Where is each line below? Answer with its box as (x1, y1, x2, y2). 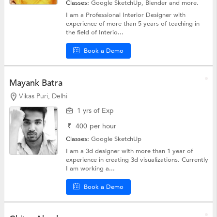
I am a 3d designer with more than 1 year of (66, 147, 193, 156)
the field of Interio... (66, 28, 124, 37)
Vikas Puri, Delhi (18, 91, 67, 101)
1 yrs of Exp (77, 106, 114, 116)
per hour (90, 122, 117, 131)
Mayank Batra (9, 77, 62, 89)
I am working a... (66, 164, 115, 173)
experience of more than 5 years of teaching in (66, 19, 200, 28)
